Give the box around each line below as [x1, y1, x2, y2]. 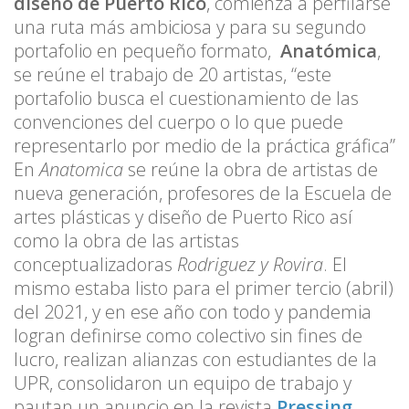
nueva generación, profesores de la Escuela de [14, 181, 392, 206]
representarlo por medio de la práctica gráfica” [14, 133, 395, 159]
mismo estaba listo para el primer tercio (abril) [14, 276, 393, 301]
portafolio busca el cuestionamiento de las [14, 86, 359, 111]
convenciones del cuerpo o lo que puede [14, 110, 343, 135]
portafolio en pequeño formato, [14, 38, 280, 64]
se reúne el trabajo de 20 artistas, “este [14, 62, 331, 88]
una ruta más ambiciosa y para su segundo [14, 15, 366, 40]
